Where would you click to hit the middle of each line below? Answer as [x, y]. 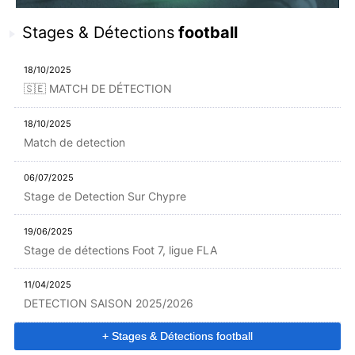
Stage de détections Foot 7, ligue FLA [121, 250]
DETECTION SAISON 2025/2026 [109, 303]
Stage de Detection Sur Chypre [105, 196]
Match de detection [75, 143]
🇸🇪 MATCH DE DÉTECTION [98, 89]
